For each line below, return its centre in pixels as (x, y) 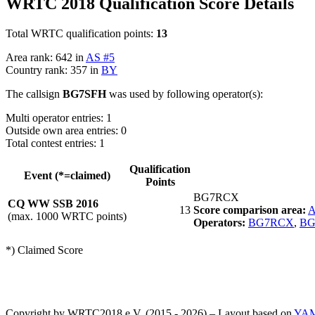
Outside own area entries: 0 (66, 130)
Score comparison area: (250, 210)
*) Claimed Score (44, 250)
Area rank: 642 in (46, 57)
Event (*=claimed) (67, 175)
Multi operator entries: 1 (59, 117)
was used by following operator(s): (185, 94)
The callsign (34, 94)
